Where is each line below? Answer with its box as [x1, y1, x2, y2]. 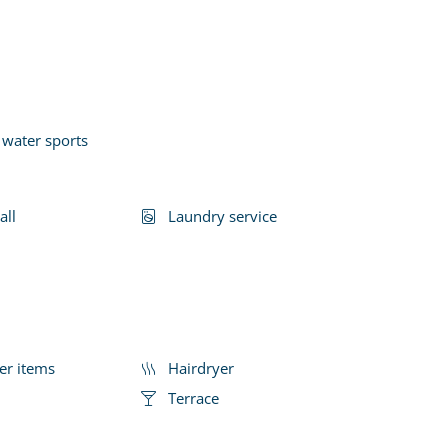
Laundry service [168, 205, 277, 226]
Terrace [168, 387, 219, 408]
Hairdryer [168, 357, 234, 378]
